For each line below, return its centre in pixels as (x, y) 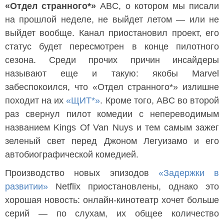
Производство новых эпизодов (82, 173)
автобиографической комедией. (72, 154)
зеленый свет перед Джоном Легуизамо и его (112, 141)
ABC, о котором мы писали (158, 6)
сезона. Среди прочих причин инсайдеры (112, 60)
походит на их (36, 100)
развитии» (26, 186)
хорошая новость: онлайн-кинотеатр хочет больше (112, 200)
